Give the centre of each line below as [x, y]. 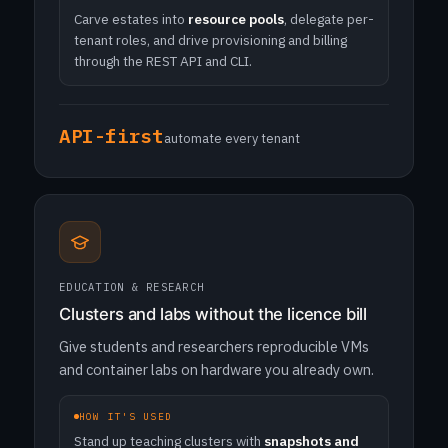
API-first [111, 135]
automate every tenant [231, 138]
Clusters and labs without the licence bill [213, 314]
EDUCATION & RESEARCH [132, 287]
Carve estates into [131, 19]
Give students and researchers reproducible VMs [214, 346]
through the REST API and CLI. [163, 61]
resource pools [236, 19]
